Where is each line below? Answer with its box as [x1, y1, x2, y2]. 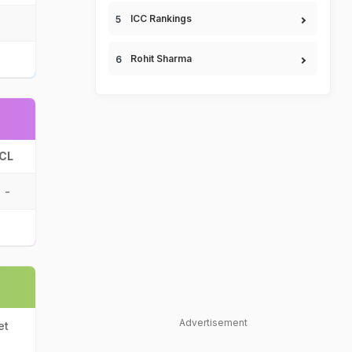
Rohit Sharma [130, 53, 192, 64]
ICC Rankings [130, 13, 192, 24]
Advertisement [178, 317, 247, 328]
